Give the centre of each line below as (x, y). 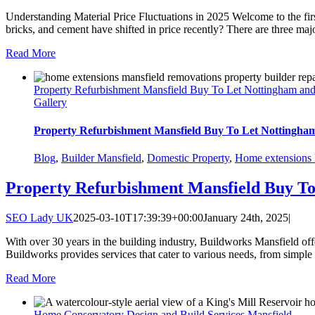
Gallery (50, 103)
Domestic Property (188, 157)
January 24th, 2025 (246, 217)
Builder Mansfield (101, 157)
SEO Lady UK (39, 217)
